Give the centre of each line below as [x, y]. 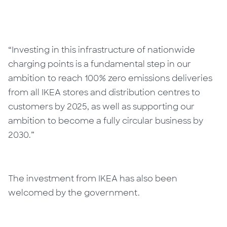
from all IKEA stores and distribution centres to [104, 92]
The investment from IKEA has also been [93, 178]
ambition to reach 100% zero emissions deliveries [110, 78]
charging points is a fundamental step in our [100, 64]
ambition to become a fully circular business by [106, 121]
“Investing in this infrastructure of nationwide [102, 50]
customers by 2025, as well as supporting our [102, 106]
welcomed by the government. [74, 193]
